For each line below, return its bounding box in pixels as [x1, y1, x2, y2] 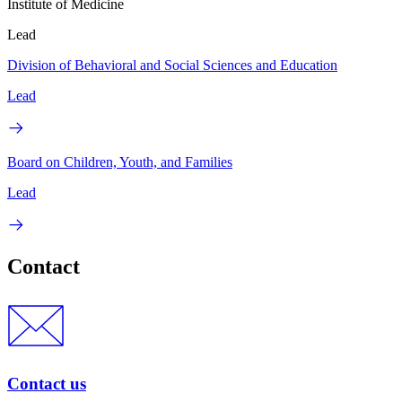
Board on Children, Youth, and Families [7, 153, 232, 170]
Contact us [7, 374, 86, 394]
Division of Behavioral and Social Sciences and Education [7, 57, 337, 73]
